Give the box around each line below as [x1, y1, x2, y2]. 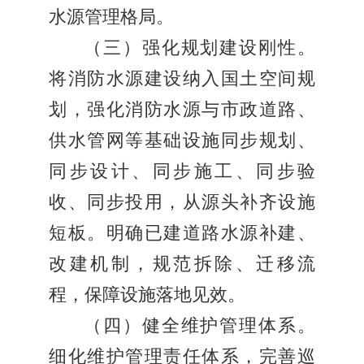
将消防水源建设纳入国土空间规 [49, 69, 315, 89]
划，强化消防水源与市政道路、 [49, 100, 315, 120]
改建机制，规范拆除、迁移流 [49, 254, 315, 275]
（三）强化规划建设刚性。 [84, 38, 315, 58]
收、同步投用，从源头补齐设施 [49, 193, 315, 213]
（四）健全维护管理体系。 [84, 316, 315, 336]
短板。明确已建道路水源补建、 [49, 223, 315, 244]
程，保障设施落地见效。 [49, 285, 245, 305]
